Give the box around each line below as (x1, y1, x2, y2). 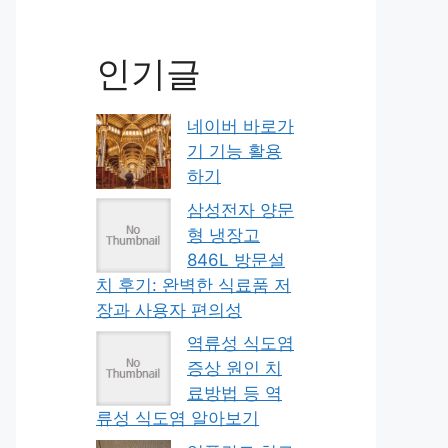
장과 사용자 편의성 (96, 299, 242, 320)
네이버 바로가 (187, 116, 294, 136)
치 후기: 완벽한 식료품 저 (96, 274, 291, 295)
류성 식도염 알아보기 (96, 408, 259, 428)
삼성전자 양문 (187, 199, 294, 220)
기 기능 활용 (187, 141, 282, 161)
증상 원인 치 (187, 358, 282, 378)
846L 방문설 (187, 249, 285, 270)
